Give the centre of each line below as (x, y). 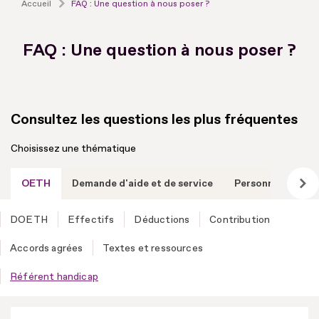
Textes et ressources (153, 248)
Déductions (162, 219)
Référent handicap (54, 276)
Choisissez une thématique (73, 148)
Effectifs (91, 219)
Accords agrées (47, 248)
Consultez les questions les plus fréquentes (154, 119)
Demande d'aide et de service (142, 183)
